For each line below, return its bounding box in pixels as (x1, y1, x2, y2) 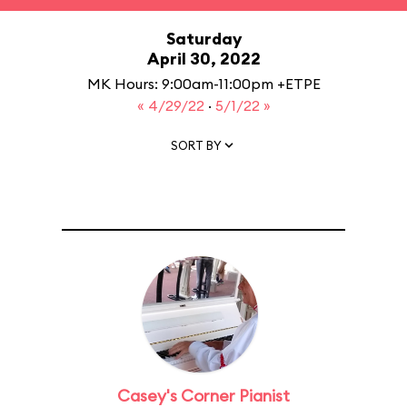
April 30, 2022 (146, 48, 261, 69)
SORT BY (171, 137, 222, 153)
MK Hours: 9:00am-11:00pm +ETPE (86, 74, 321, 93)
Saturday (165, 28, 242, 49)
